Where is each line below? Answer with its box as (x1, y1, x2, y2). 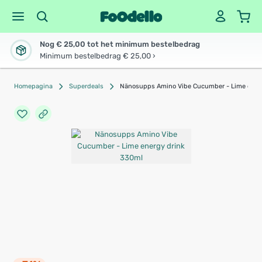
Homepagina (14, 82, 53, 90)
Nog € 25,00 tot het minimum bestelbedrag (40, 40, 200, 49)
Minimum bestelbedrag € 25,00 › (40, 51, 156, 60)
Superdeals (69, 82, 104, 90)
